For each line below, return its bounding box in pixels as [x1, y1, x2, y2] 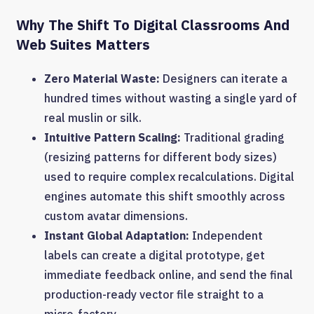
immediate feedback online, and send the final [44, 267, 293, 282]
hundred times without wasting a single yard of [44, 90, 297, 105]
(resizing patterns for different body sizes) [44, 149, 277, 164]
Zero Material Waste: [44, 71, 160, 86]
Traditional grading [181, 130, 285, 144]
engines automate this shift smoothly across [44, 189, 285, 203]
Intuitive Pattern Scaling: [44, 130, 181, 144]
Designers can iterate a [160, 71, 287, 86]
